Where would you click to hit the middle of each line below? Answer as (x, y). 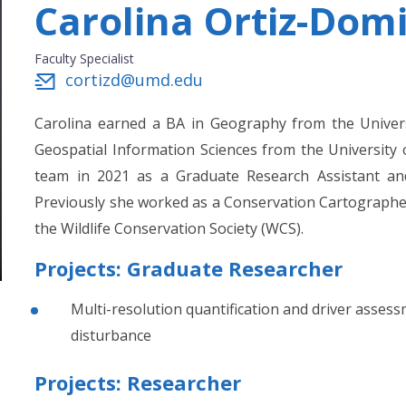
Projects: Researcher (138, 382)
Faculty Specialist (85, 58)
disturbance (111, 335)
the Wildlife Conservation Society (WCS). (169, 228)
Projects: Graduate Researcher (189, 268)
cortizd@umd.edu (135, 80)
